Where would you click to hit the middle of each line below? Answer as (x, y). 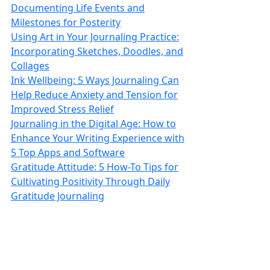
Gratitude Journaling (58, 196)
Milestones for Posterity (66, 22)
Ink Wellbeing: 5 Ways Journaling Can (95, 80)
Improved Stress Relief (62, 109)
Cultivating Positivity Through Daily (90, 181)
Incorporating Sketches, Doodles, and (97, 51)
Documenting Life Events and (78, 8)
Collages (30, 66)
